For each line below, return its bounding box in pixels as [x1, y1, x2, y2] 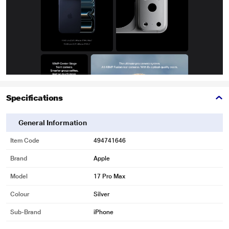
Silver [94, 191, 109, 198]
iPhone [94, 209, 113, 216]
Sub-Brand [10, 209, 41, 216]
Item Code [10, 137, 39, 144]
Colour [10, 191, 29, 198]
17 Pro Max [94, 173, 125, 180]
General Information [18, 119, 87, 127]
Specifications [6, 93, 63, 103]
